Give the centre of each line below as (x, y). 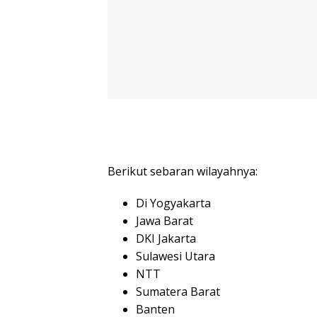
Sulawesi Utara (175, 257)
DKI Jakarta (166, 239)
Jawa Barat (165, 221)
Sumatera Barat (178, 292)
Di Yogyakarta (173, 203)
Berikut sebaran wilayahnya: (183, 172)
